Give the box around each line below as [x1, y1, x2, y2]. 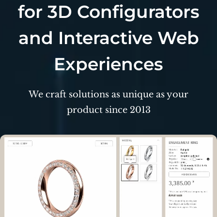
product [66, 104, 103, 115]
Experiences [54, 53, 163, 75]
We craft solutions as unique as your [29, 89, 188, 100]
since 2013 [102, 104, 151, 115]
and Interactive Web [18, 27, 199, 48]
